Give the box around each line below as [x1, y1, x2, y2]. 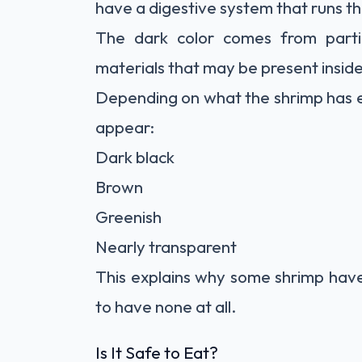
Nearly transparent [95, 236, 237, 257]
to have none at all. [95, 296, 237, 317]
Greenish [95, 206, 162, 227]
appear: [95, 116, 154, 137]
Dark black [95, 146, 175, 167]
